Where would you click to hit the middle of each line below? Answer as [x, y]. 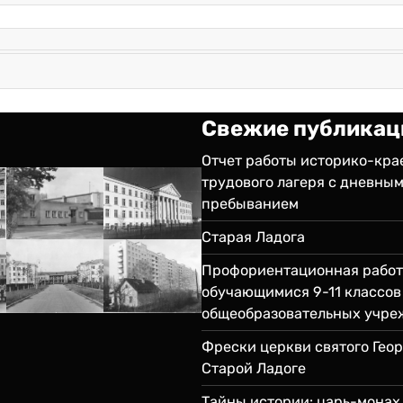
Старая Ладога [253, 237]
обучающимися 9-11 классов [301, 291]
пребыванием [250, 203]
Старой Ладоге [254, 368]
